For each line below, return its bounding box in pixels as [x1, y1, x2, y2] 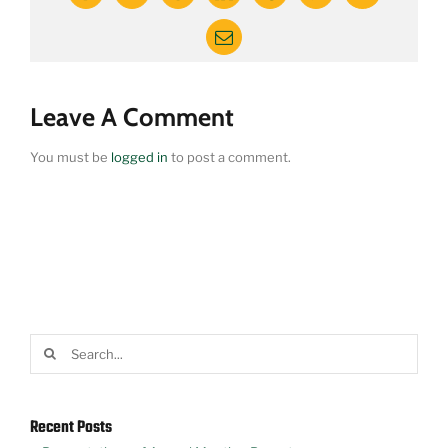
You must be [30, 148, 111, 165]
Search [29, 336, 72, 353]
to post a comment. [168, 148, 291, 165]
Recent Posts [30, 414, 112, 441]
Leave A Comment [30, 100, 234, 132]
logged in [111, 148, 168, 165]
